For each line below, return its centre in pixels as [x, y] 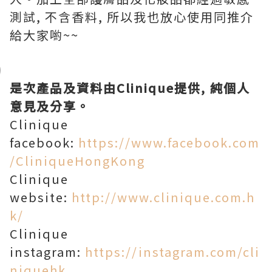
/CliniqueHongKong [77, 161]
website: [41, 197]
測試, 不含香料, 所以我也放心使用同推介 [132, 17]
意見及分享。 [50, 106]
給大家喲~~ [44, 35]
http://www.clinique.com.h [163, 197]
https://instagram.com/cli [172, 252]
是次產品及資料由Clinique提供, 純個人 [130, 88]
